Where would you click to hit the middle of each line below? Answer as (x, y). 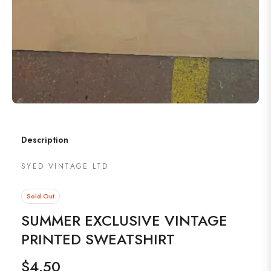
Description (45, 140)
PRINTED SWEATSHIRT (98, 240)
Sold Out (41, 196)
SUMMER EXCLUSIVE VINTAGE (124, 221)
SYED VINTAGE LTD (65, 167)
